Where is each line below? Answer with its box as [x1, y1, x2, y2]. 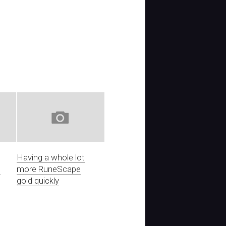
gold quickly [17, 175, 60, 186]
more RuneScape [17, 163, 81, 174]
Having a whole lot [17, 152, 85, 162]
